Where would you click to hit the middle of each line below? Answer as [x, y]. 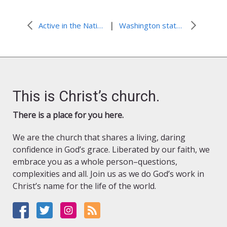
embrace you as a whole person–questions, [95, 162]
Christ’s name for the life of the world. [84, 186]
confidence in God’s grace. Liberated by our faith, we [111, 150]
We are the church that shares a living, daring [99, 138]
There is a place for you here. [68, 115]
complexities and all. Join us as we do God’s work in [108, 174]
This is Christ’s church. [86, 97]
